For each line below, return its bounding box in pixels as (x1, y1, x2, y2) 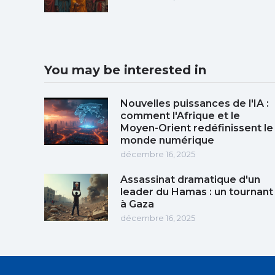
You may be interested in (44, 62, 206, 77)
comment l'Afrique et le (120, 109, 240, 122)
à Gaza (120, 198, 154, 210)
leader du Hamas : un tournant (120, 185, 273, 198)
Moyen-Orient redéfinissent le (120, 122, 273, 134)
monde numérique (120, 134, 214, 146)
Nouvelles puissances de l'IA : (120, 97, 269, 109)
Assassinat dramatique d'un (120, 173, 260, 185)
